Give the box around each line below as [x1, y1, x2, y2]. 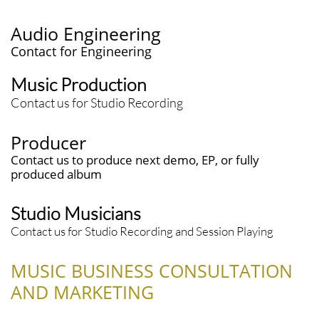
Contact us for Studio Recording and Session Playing [11, 224, 273, 239]
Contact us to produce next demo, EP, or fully [11, 152, 259, 168]
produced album [11, 166, 102, 182]
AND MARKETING [11, 280, 154, 304]
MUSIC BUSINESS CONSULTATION [11, 258, 293, 283]
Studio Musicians [11, 202, 141, 224]
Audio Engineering [11, 21, 161, 46]
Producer [11, 130, 86, 155]
